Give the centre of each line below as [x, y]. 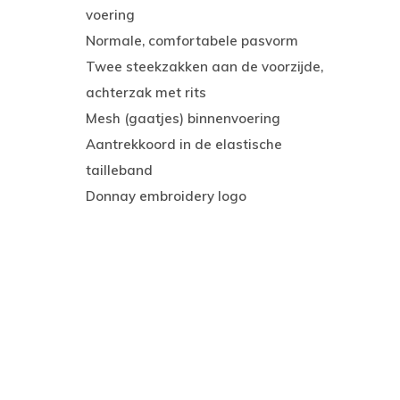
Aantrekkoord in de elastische [184, 144]
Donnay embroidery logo [166, 196]
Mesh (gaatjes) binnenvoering [183, 118]
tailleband [119, 170]
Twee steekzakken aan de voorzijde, [204, 67]
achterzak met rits [146, 92]
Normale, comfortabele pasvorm [192, 41]
